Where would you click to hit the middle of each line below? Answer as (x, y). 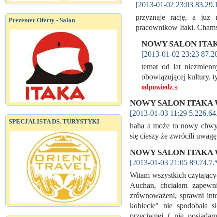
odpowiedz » (160, 87)
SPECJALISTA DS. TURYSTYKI (54, 121)
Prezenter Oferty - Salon (42, 20)
